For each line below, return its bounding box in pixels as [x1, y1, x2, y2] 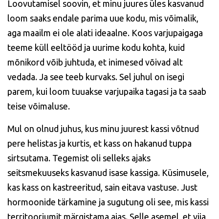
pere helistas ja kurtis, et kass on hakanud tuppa [7, 138, 192, 148]
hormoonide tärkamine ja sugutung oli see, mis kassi [7, 197, 209, 207]
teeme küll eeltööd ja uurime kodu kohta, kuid [7, 43, 185, 52]
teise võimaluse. [7, 101, 70, 111]
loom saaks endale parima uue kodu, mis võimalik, [7, 13, 198, 23]
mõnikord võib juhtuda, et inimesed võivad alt [7, 57, 183, 67]
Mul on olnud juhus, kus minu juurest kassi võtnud [7, 124, 199, 133]
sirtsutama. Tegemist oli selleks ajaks [7, 153, 151, 163]
